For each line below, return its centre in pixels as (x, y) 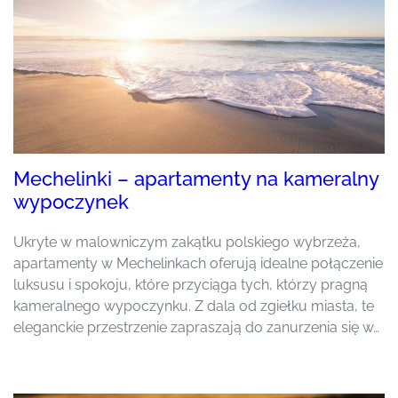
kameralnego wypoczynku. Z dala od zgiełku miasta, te (194, 306)
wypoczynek (71, 202)
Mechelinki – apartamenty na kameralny (196, 179)
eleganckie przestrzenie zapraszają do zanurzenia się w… (196, 327)
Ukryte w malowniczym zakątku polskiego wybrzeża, (187, 242)
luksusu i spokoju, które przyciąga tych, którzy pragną (191, 284)
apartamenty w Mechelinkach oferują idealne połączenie (198, 263)
